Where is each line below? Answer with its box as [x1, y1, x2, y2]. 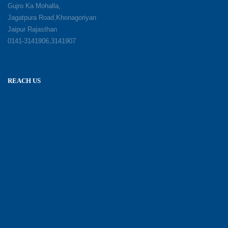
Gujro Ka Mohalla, [8, 2, 61, 10]
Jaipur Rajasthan [8, 25, 57, 33]
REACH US [8, 77, 41, 84]
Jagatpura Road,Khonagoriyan [8, 14, 96, 21]
